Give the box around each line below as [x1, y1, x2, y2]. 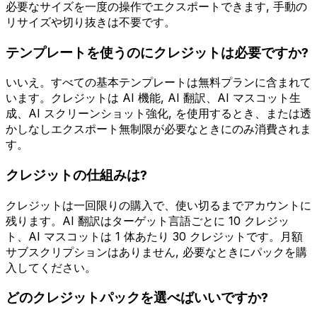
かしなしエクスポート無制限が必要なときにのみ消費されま [6, 122, 311, 137]
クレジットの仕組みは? [6, 166, 147, 183]
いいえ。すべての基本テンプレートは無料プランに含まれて [6, 75, 311, 90]
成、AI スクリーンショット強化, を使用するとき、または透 [6, 106, 311, 121]
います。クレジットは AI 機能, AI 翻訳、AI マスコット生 [6, 91, 301, 105]
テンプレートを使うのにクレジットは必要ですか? [6, 44, 309, 61]
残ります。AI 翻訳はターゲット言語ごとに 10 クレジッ [6, 213, 289, 228]
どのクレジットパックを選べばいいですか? [6, 289, 268, 306]
